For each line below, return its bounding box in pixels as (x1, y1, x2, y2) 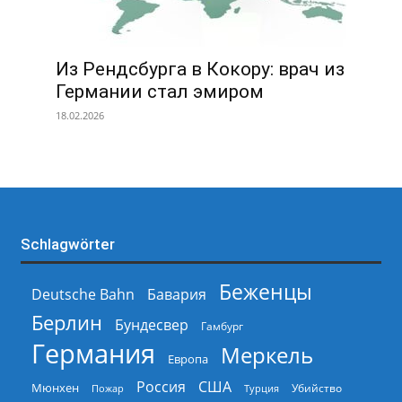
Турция (243, 381, 279, 395)
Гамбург (200, 319, 243, 333)
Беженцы (218, 278, 312, 306)
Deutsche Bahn (31, 284, 135, 304)
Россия (135, 377, 186, 397)
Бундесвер (114, 315, 188, 335)
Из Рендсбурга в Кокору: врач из (56, 58, 345, 80)
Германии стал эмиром (56, 81, 264, 102)
